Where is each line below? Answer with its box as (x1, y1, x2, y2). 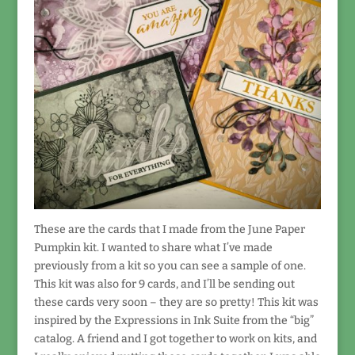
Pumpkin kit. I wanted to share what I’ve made (33, 241, 273, 255)
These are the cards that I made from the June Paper (33, 223, 305, 237)
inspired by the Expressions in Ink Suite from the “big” (33, 314, 314, 328)
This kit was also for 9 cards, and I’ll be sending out (33, 277, 295, 292)
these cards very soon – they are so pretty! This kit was (33, 296, 319, 310)
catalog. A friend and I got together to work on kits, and (33, 332, 317, 346)
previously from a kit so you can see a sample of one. (33, 259, 306, 273)
